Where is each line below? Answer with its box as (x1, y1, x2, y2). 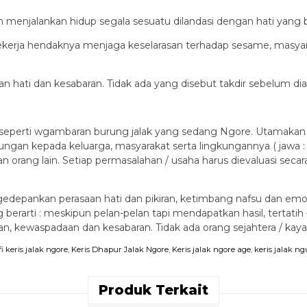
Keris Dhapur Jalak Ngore (71, 245, 169, 254)
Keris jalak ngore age (172, 245, 251, 254)
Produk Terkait (99, 282, 208, 299)
